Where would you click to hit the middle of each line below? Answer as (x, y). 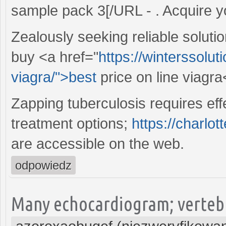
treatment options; (71, 123)
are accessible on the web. (98, 144)
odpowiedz (43, 165)
